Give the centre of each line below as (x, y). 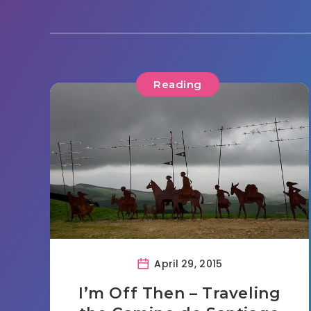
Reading (178, 84)
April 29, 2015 (187, 263)
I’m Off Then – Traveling (179, 293)
